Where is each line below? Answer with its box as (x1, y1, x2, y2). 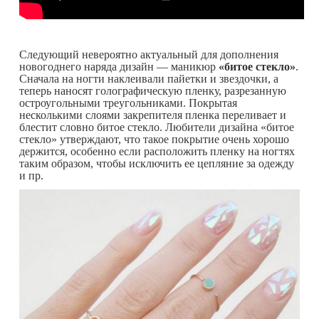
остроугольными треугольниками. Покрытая (19, 97, 237, 110)
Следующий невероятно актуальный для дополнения (19, 48, 278, 61)
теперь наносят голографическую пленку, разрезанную (19, 85, 286, 98)
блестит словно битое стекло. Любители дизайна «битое (19, 121, 294, 134)
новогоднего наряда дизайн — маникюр (19, 61, 219, 73)
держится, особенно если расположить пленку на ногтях (19, 145, 295, 158)
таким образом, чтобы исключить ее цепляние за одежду (19, 157, 294, 170)
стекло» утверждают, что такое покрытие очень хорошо (19, 133, 289, 146)
